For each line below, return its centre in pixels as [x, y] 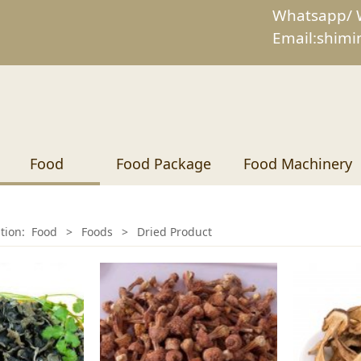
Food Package [164, 164]
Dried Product [174, 232]
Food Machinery [298, 164]
